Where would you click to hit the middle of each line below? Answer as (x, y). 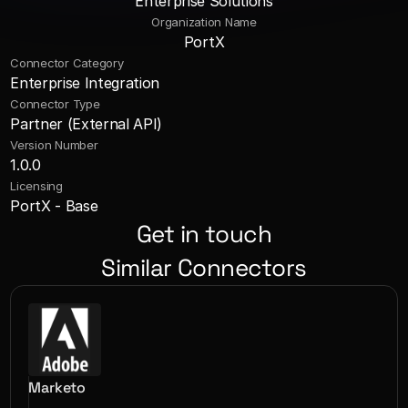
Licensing (36, 186)
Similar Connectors (204, 268)
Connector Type (55, 104)
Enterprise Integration (85, 83)
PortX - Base (54, 206)
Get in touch (204, 234)
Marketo (57, 388)
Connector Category (67, 63)
